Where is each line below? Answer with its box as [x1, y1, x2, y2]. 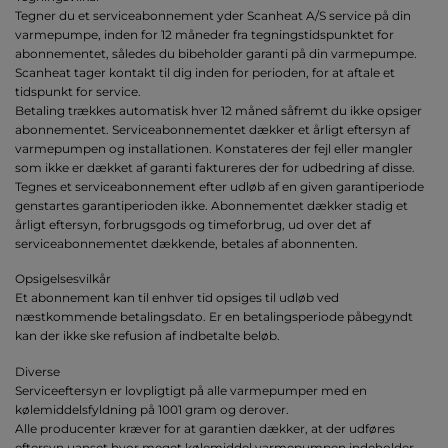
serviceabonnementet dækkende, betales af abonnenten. [15, 236, 358, 252]
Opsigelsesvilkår [15, 271, 111, 287]
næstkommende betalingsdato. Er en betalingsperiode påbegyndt [15, 309, 413, 325]
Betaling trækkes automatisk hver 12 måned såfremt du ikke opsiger [15, 103, 422, 119]
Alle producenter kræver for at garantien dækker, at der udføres [15, 420, 395, 436]
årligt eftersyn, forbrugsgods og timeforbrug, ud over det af [15, 217, 371, 233]
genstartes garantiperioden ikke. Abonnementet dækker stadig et [15, 198, 408, 214]
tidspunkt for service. [15, 84, 141, 100]
